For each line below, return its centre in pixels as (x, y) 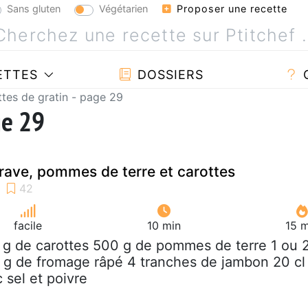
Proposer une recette (230, 9)
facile (28, 225)
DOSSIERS (168, 74)
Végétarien (123, 8)
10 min (164, 225)
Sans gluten (34, 8)
